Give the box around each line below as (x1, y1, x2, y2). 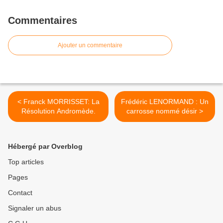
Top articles (8, 158, 44, 166)
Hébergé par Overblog (8, 142, 83, 151)
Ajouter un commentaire (58, 42, 122, 49)
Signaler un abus (8, 204, 61, 213)
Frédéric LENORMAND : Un (121, 98, 209, 106)
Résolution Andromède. (21, 107, 96, 115)
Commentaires (8, 15, 77, 26)
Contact (8, 189, 32, 197)
